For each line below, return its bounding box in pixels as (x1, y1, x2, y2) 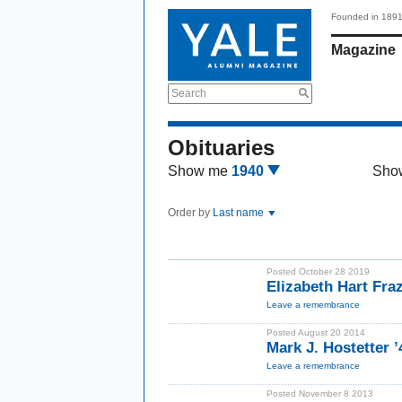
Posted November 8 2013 (267, 389, 373, 398)
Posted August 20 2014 (267, 328, 365, 337)
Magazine (331, 42, 396, 57)
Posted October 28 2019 (267, 267, 370, 276)
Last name (213, 206, 267, 219)
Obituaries (168, 135, 275, 160)
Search (171, 87, 206, 100)
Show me (168, 163, 228, 179)
